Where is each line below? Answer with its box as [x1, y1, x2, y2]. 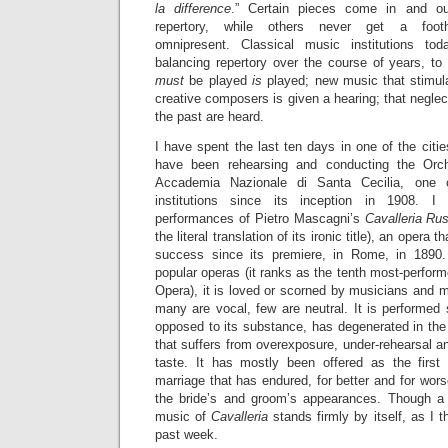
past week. [155, 427, 222, 442]
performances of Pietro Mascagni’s [155, 211, 365, 226]
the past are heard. [155, 109, 264, 124]
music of [155, 409, 207, 424]
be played [189, 73, 252, 88]
